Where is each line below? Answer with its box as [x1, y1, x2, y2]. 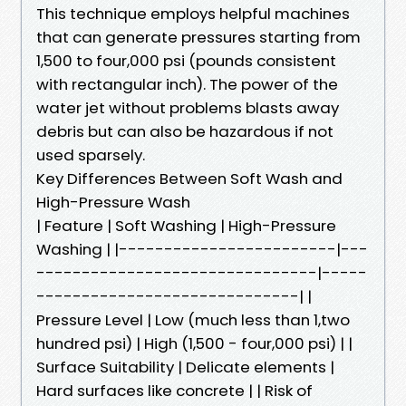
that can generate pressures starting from [36, 25, 361, 48]
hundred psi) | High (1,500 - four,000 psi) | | [36, 332, 353, 354]
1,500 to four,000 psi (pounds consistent [36, 49, 336, 72]
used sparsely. [36, 143, 145, 166]
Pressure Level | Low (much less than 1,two [36, 308, 350, 331]
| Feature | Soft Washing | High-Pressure [36, 214, 336, 237]
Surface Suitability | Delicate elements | [36, 355, 334, 378]
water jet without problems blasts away [36, 96, 339, 119]
